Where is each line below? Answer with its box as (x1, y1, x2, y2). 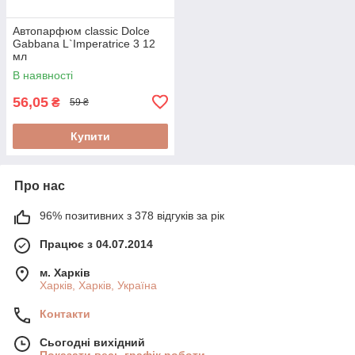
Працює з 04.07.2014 (40, 237, 153, 250)
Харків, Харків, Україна (40, 278, 157, 292)
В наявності (13, 68, 73, 82)
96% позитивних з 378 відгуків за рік (40, 208, 224, 222)
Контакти (40, 307, 90, 320)
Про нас (14, 178, 65, 193)
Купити (71, 129, 110, 143)
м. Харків (40, 265, 90, 279)
